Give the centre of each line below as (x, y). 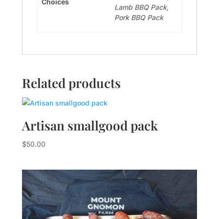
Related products (71, 83)
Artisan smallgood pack (90, 125)
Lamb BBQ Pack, (142, 7)
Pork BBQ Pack (139, 17)
